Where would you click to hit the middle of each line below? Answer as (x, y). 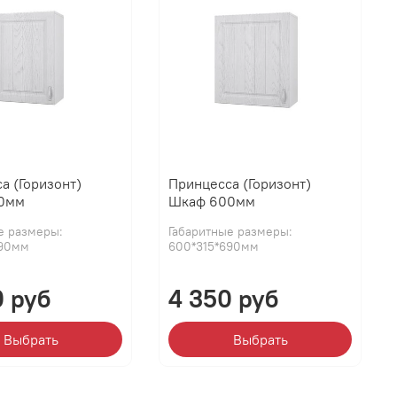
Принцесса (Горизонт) (240, 183)
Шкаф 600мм (212, 201)
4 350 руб (224, 298)
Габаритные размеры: (231, 231)
